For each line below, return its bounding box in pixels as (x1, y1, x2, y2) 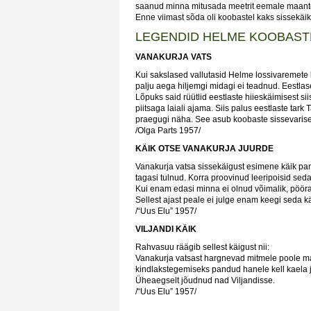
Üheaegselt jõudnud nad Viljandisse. (135, 276, 275, 285)
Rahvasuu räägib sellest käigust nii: (135, 242, 269, 252)
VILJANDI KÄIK (135, 224, 196, 234)
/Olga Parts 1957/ (135, 126, 201, 135)
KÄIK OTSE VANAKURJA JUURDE (135, 144, 274, 153)
